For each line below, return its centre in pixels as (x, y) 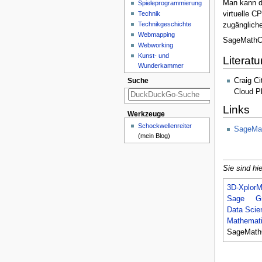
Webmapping (157, 34)
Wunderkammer (161, 65)
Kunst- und (154, 55)
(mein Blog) (154, 135)
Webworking (156, 45)
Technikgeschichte (165, 24)
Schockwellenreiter (165, 125)
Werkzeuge (146, 114)
